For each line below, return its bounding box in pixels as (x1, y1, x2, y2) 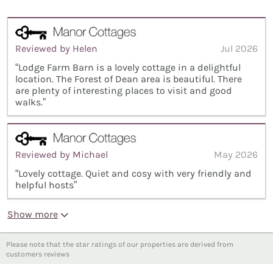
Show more (7, 208, 58, 220)
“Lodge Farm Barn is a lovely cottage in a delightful (15, 62, 241, 74)
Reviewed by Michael (15, 149, 108, 160)
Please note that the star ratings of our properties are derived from (6, 240, 233, 249)
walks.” (15, 96, 46, 108)
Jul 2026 (221, 43, 258, 55)
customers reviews (6, 250, 69, 258)
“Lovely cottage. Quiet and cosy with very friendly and (15, 168, 252, 179)
